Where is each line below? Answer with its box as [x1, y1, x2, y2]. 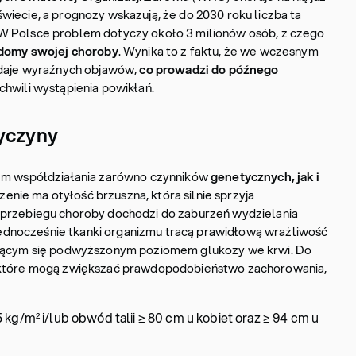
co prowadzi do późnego [137, 60, 279, 78]
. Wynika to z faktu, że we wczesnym [118, 42, 319, 60]
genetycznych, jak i [207, 168, 319, 185]
